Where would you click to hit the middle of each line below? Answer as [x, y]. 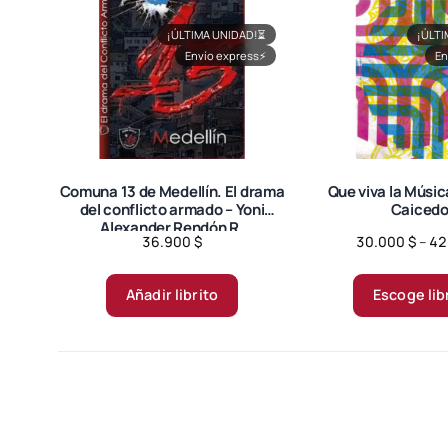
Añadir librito [172, 295]
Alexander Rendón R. [172, 227]
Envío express [222, 56]
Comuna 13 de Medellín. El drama [172, 191]
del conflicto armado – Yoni [172, 209]
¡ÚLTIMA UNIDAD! [212, 35]
